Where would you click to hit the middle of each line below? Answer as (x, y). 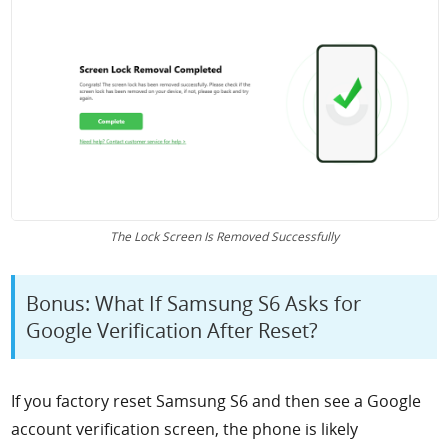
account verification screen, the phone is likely (185, 429)
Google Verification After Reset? (172, 331)
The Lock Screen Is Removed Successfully (224, 236)
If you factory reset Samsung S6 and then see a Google (216, 401)
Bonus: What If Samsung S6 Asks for (194, 304)
